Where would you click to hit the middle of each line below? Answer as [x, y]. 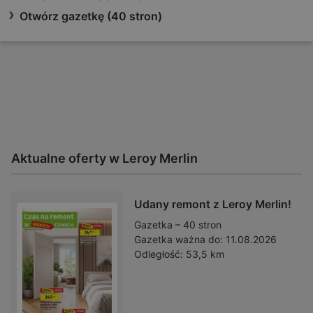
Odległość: [159, 254]
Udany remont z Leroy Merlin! [213, 204]
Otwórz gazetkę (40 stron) [91, 16]
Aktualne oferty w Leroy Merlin [104, 158]
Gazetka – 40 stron [178, 224]
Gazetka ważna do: [179, 239]
